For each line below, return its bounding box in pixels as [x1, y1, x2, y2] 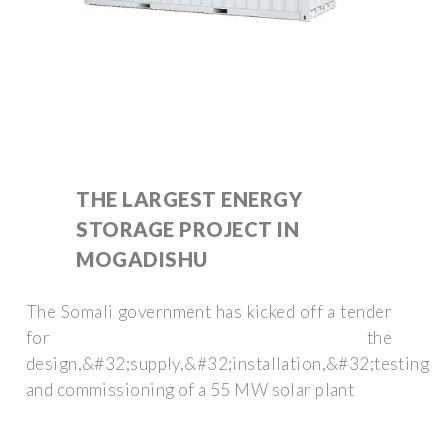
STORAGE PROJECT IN [76, 216, 299, 241]
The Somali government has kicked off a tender [26, 300, 392, 322]
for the [26, 326, 392, 348]
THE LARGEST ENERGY [76, 186, 302, 211]
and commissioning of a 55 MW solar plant [26, 378, 355, 400]
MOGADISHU [76, 246, 208, 271]
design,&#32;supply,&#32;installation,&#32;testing [26, 352, 430, 374]
